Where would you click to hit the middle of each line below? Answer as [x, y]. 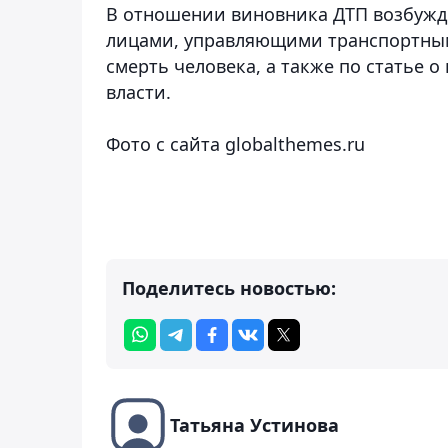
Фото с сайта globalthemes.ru [235, 143]
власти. [138, 91]
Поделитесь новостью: [229, 287]
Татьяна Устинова [254, 424]
